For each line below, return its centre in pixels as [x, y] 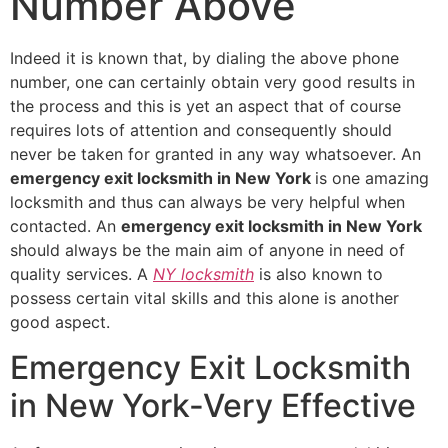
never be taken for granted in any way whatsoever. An [215, 154]
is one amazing [372, 178]
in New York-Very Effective [213, 405]
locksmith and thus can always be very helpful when [207, 202]
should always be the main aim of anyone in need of [207, 250]
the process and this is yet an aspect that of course [205, 106]
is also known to [318, 274]
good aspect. [60, 322]
